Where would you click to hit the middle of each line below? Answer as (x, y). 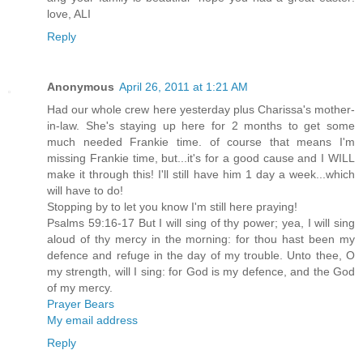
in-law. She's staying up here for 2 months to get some (201, 126)
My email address (92, 320)
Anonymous (81, 87)
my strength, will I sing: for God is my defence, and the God (201, 272)
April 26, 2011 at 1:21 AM (184, 87)
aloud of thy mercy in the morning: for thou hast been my (201, 239)
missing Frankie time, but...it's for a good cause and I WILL (201, 158)
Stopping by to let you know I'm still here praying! (172, 207)
